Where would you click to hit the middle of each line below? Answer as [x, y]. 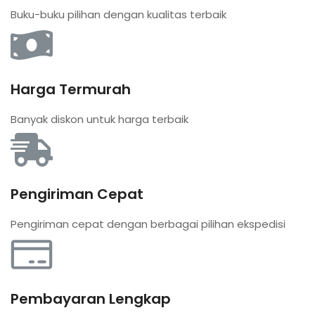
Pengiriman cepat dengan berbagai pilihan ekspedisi [148, 224]
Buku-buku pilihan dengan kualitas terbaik [118, 14]
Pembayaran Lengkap [91, 298]
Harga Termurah [71, 89]
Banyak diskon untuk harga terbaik [99, 119]
